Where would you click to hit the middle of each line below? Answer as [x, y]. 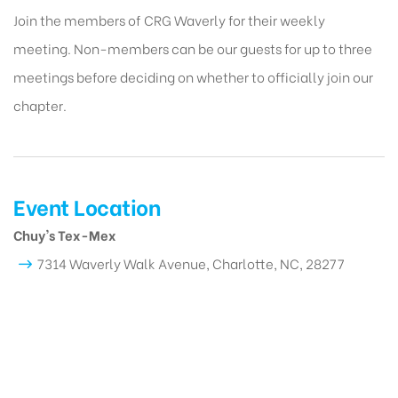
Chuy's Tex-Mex [65, 234]
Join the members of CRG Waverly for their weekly [169, 19]
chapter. [40, 104]
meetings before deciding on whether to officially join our [193, 76]
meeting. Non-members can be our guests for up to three [193, 48]
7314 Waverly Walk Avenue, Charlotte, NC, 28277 [191, 263]
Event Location [87, 205]
